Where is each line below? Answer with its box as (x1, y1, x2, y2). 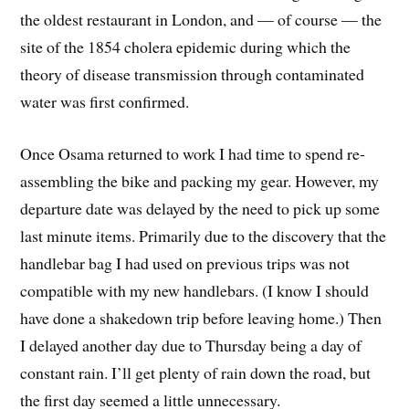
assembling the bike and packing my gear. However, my (20, 169, 380, 192)
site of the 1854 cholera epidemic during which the (20, 35, 351, 58)
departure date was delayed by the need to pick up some (20, 196, 381, 219)
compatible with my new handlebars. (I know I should (20, 278, 370, 301)
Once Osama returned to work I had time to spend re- (20, 142, 366, 164)
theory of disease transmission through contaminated (20, 62, 365, 85)
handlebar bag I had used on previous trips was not (20, 251, 351, 274)
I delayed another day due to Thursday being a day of (20, 333, 362, 356)
